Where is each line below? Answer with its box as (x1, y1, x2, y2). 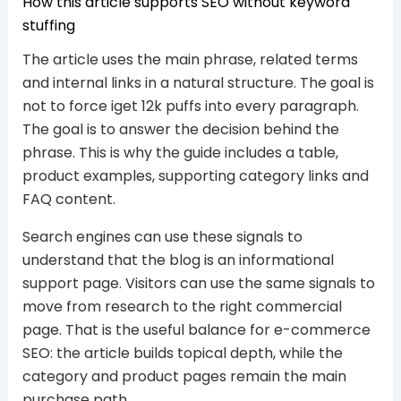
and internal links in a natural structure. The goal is (21, 72, 374, 93)
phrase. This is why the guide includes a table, (21, 141, 338, 163)
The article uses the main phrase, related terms (21, 48, 358, 70)
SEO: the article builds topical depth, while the (21, 342, 343, 363)
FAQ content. (21, 188, 115, 209)
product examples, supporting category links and (21, 165, 369, 186)
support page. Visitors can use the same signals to (21, 272, 375, 294)
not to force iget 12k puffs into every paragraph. (21, 95, 359, 116)
